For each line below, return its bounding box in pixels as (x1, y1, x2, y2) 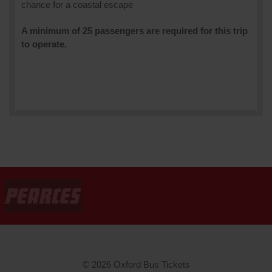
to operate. (21, 39, 67, 50)
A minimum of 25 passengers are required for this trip (21, 25, 248, 36)
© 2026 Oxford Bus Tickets (82, 259, 190, 270)
